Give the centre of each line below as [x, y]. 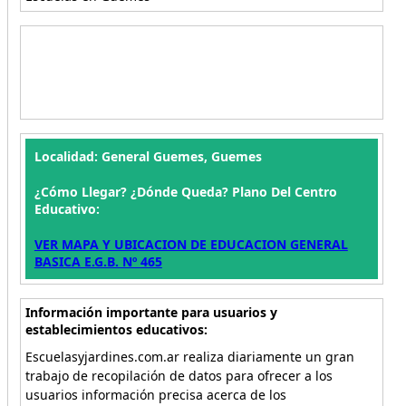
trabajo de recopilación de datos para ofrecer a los [179, 376]
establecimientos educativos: [116, 329]
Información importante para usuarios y [151, 312]
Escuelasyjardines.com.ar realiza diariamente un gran [189, 357]
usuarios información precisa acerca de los [155, 395]
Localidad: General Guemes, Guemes [148, 156]
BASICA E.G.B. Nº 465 [98, 261]
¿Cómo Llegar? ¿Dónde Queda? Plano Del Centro [185, 192]
